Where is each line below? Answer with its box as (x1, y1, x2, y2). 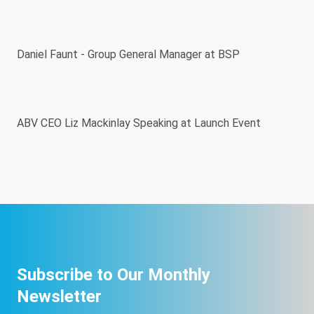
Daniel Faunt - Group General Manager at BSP (17, 48, 240, 62)
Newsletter (17, 285, 102, 306)
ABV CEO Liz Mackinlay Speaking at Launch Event (17, 116, 261, 130)
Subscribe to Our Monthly (17, 264, 210, 285)
